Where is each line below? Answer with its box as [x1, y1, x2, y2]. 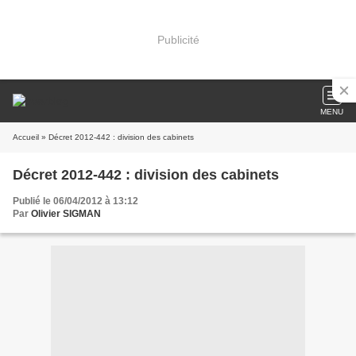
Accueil [13, 133, 39, 141]
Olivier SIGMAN [31, 208, 101, 219]
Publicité [157, 33, 199, 46]
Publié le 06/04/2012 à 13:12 [13, 195, 138, 207]
